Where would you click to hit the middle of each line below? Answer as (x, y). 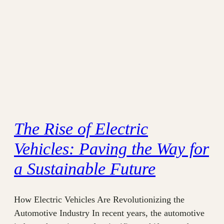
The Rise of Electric (81, 129)
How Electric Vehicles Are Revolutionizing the (99, 200)
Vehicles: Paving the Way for (111, 149)
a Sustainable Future (85, 169)
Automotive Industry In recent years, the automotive (109, 213)
